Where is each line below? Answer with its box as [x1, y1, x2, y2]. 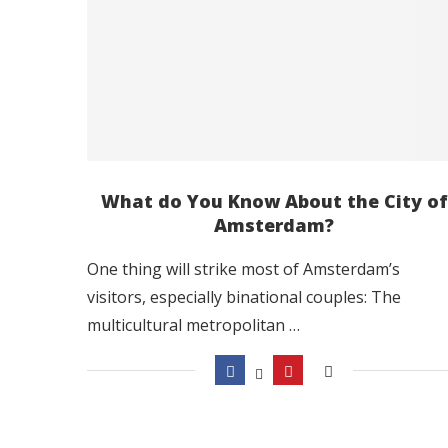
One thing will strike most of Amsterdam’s [87, 257, 400, 280]
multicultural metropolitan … [87, 313, 300, 336]
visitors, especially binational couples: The [87, 285, 401, 308]
